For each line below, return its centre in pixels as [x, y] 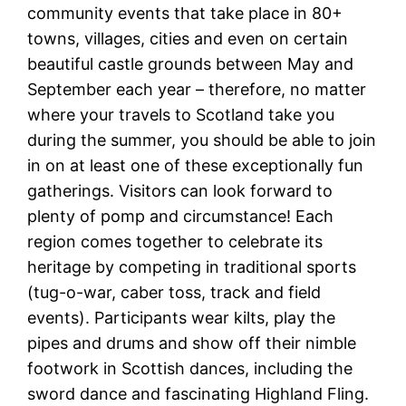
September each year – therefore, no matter [197, 90]
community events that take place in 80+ [185, 14]
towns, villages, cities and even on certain [188, 39]
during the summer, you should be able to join [202, 140]
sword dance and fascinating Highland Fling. [198, 394]
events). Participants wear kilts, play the [182, 318]
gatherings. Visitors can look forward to [180, 191]
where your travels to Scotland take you [181, 115]
